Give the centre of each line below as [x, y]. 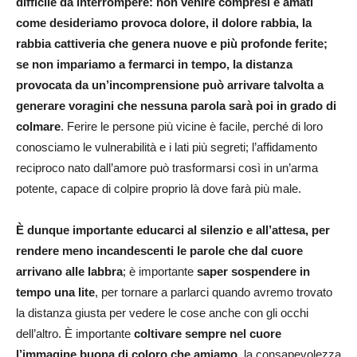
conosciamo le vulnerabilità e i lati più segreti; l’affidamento [167, 147]
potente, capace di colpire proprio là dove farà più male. [159, 188]
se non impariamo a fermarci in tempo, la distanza [154, 64]
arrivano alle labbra [69, 271]
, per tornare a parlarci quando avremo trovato [214, 292]
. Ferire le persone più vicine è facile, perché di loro [192, 126]
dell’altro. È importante [75, 333]
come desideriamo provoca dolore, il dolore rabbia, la [164, 23]
